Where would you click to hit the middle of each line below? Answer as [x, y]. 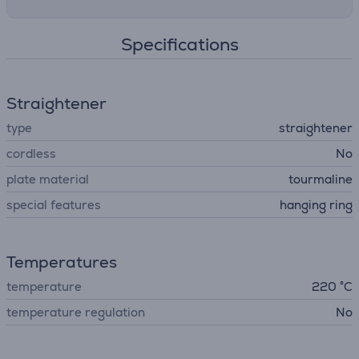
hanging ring [316, 205]
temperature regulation [76, 312]
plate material [48, 179]
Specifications [179, 44]
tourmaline [321, 179]
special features [54, 205]
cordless [31, 153]
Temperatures [62, 262]
